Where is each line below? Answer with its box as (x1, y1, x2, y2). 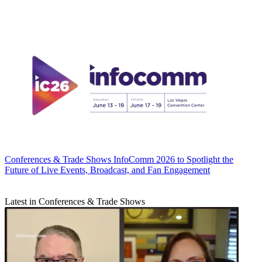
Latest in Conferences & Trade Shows (5, 196, 145, 206)
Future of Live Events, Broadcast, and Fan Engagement (5, 164, 210, 175)
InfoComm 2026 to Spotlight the (113, 154, 233, 164)
